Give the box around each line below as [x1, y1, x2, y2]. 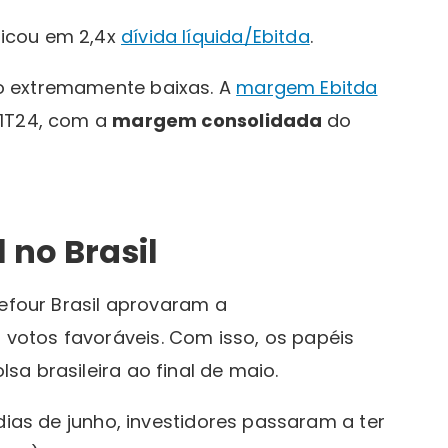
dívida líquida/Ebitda [121, 23, 310, 49]
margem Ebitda [236, 74, 378, 100]
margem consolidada [112, 107, 327, 133]
